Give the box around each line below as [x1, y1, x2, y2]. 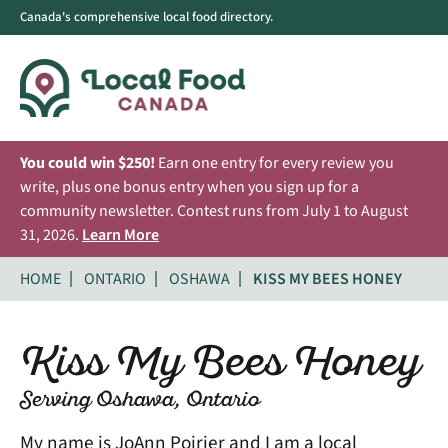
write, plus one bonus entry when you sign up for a [20, 175, 359, 198]
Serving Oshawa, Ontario [20, 385, 260, 416]
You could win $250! [20, 151, 155, 174]
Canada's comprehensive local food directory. [20, 8, 273, 26]
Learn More [82, 223, 159, 246]
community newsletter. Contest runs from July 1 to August [20, 199, 408, 222]
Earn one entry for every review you [155, 151, 394, 174]
